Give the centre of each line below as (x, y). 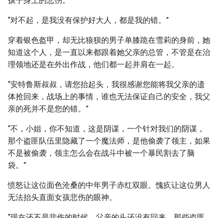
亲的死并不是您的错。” (48, 109)
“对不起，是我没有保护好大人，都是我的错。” (88, 20)
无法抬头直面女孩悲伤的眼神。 (62, 197)
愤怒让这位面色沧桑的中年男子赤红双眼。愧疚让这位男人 (109, 185)
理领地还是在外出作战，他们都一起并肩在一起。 (93, 64)
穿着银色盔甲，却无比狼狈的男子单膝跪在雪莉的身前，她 (109, 40)
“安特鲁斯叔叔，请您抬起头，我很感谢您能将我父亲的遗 (106, 84)
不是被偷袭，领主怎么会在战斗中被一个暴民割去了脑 (101, 153)
